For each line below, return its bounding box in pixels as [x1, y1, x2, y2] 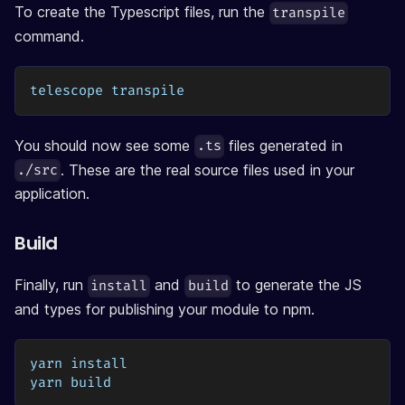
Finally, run [14, 276, 88, 295]
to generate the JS [231, 276, 362, 295]
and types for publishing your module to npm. [14, 299, 315, 318]
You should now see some [14, 136, 194, 155]
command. [14, 26, 84, 45]
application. [14, 184, 89, 203]
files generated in [224, 136, 344, 155]
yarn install [30, 354, 127, 372]
